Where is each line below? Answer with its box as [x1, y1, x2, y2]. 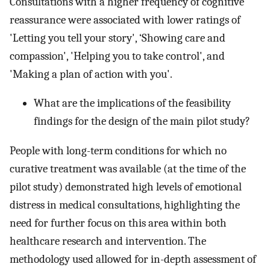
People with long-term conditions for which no [10, 143, 227, 157]
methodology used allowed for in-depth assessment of [10, 252, 256, 266]
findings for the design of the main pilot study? [34, 115, 250, 128]
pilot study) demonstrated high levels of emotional [10, 180, 242, 193]
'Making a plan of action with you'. [10, 67, 172, 81]
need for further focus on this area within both [10, 216, 227, 230]
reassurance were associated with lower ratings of [10, 13, 240, 27]
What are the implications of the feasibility [34, 96, 231, 110]
